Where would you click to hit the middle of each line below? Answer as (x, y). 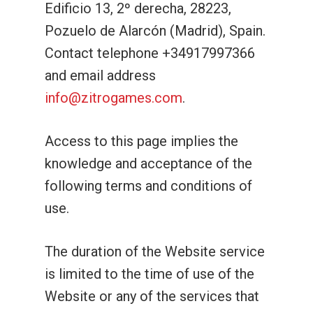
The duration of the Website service (155, 252)
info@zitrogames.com (114, 98)
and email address (100, 75)
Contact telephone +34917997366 (150, 53)
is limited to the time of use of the (150, 274)
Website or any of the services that (152, 296)
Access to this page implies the (141, 141)
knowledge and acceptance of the (148, 163)
